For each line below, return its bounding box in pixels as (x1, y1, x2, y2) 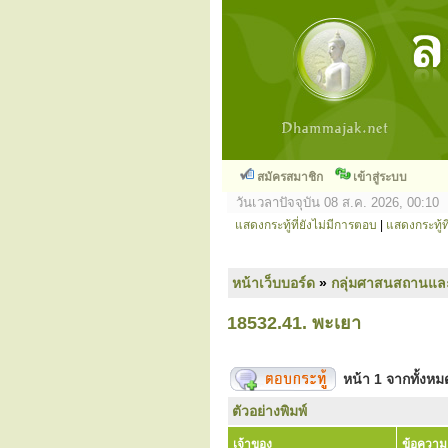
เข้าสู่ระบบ (353, 170, 407, 184)
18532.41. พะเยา (227, 313, 361, 333)
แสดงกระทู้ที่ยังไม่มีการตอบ (235, 218, 377, 232)
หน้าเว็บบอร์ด (232, 275, 315, 291)
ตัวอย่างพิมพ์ (232, 403, 307, 419)
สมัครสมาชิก (257, 170, 323, 184)
